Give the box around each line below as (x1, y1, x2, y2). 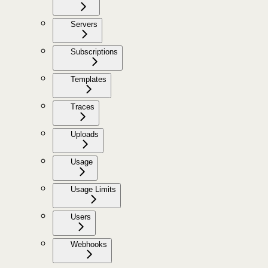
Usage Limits (71, 185, 116, 194)
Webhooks (71, 240, 107, 249)
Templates (71, 75, 106, 84)
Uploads (71, 130, 99, 139)
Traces (71, 102, 95, 112)
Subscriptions (71, 47, 118, 57)
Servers (71, 20, 98, 29)
